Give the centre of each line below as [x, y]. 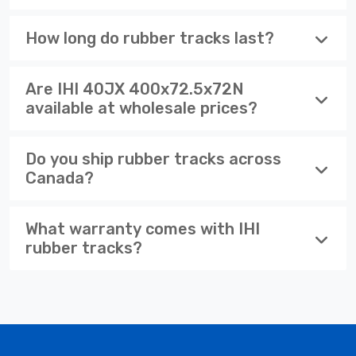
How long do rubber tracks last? [150, 38]
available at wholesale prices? [141, 108]
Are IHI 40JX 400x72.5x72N [135, 89]
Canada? [60, 178]
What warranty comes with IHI [143, 228]
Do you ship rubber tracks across [153, 159]
